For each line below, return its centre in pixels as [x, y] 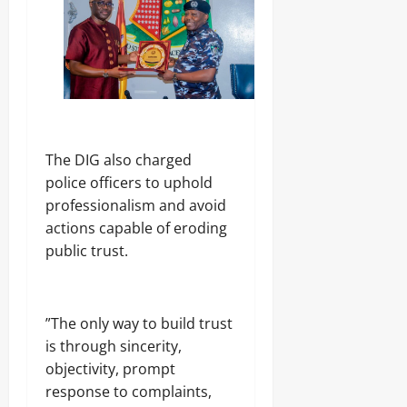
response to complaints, [129, 392]
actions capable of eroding [136, 228]
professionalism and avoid [136, 206]
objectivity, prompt [110, 369]
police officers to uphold [129, 183]
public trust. [87, 251]
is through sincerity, [114, 347]
